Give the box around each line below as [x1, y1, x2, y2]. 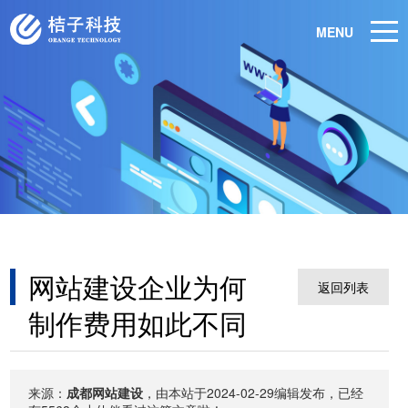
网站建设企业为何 [28, 267, 248, 306]
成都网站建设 [66, 383, 144, 402]
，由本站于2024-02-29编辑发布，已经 [143, 383, 364, 402]
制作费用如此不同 [28, 303, 248, 342]
